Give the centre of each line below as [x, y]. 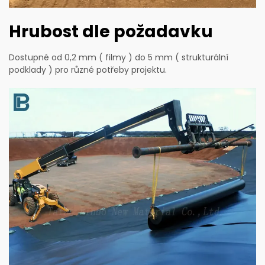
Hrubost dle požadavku [111, 32]
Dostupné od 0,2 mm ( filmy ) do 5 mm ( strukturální [119, 58]
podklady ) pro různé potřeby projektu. [88, 70]
